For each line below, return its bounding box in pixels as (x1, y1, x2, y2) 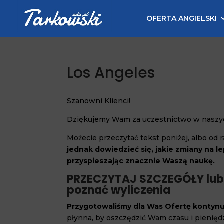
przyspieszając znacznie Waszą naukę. (67, 156, 215, 165)
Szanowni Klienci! (67, 96, 131, 105)
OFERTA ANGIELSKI (146, 14, 217, 23)
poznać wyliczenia (67, 182, 171, 198)
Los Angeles (67, 62, 155, 83)
